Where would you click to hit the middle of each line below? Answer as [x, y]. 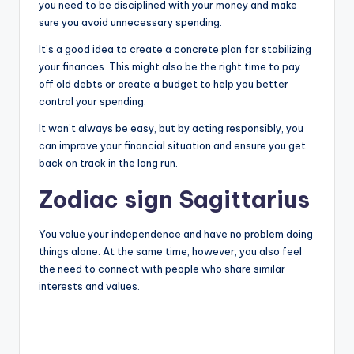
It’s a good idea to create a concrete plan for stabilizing [175, 49]
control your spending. [92, 101]
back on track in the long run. [108, 162]
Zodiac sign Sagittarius [174, 199]
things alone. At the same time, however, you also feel [170, 251]
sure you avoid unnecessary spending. [130, 22]
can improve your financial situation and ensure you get [172, 145]
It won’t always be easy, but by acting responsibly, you [171, 128]
